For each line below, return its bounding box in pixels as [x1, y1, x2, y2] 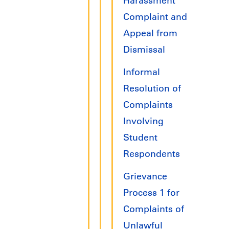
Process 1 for [123, 187, 179, 199]
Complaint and [123, 11, 187, 23]
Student [123, 132, 157, 144]
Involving [123, 116, 164, 127]
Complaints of [123, 203, 184, 215]
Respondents [123, 148, 180, 160]
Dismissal [123, 44, 165, 56]
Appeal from [123, 28, 177, 39]
